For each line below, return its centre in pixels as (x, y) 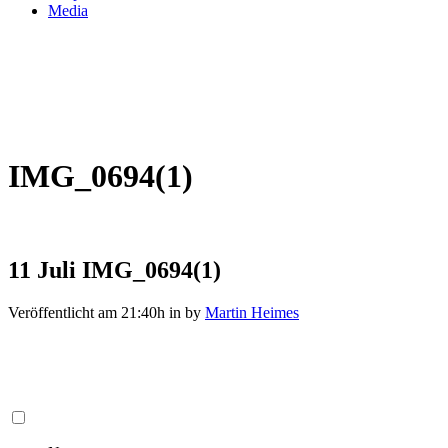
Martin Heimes (252, 312)
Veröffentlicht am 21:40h (86, 312)
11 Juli (42, 269)
